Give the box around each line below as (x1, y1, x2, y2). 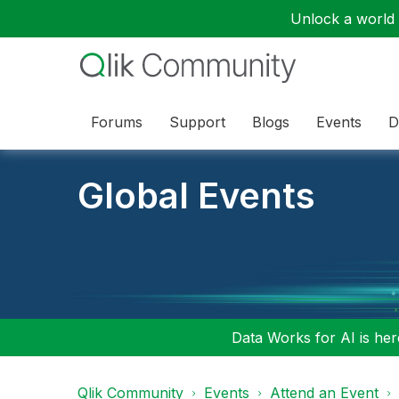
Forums (91, 112, 142, 131)
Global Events (77, 174, 315, 217)
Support (169, 112, 225, 131)
